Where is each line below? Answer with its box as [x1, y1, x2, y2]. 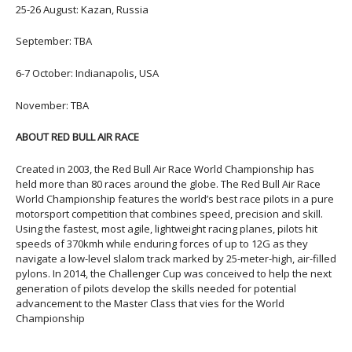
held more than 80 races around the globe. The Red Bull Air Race [16, 177, 321, 192]
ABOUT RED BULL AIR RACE [16, 130, 139, 145]
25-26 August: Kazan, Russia [16, 2, 148, 16]
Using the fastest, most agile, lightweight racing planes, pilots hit [16, 222, 317, 236]
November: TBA [16, 97, 89, 112]
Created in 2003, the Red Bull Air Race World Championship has [16, 162, 314, 177]
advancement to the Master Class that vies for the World [16, 296, 284, 311]
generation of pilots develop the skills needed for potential [16, 281, 296, 296]
